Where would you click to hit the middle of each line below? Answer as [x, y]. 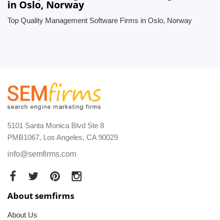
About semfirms [41, 195]
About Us [22, 215]
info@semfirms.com [42, 154]
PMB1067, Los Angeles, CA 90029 [63, 137]
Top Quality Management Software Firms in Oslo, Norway [100, 20]
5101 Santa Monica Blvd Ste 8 [56, 125]
